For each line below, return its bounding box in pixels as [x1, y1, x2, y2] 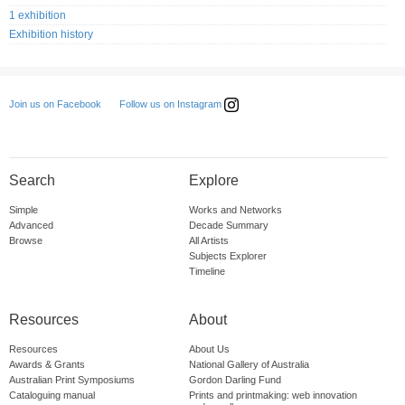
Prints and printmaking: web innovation [188, 390, 357, 401]
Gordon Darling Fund [188, 374, 281, 386]
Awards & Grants [9, 359, 85, 371]
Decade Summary [188, 220, 268, 231]
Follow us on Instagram [119, 99, 224, 110]
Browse [9, 235, 42, 247]
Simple [9, 204, 38, 216]
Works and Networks [188, 204, 282, 216]
